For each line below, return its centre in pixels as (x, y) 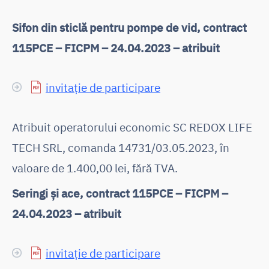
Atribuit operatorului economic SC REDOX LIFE (132, 127)
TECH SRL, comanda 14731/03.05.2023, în (121, 147)
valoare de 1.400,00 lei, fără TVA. (95, 168)
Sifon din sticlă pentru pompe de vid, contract (129, 27)
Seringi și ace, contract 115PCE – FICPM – (120, 193)
